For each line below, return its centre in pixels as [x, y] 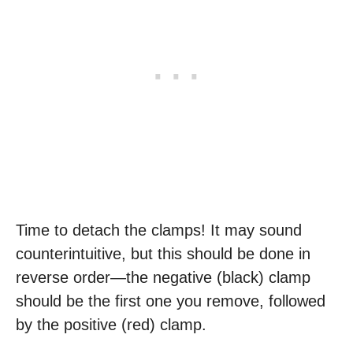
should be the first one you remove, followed [171, 301]
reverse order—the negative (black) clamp [163, 278]
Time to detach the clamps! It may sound [159, 230]
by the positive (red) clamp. [111, 325]
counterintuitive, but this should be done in [163, 254]
